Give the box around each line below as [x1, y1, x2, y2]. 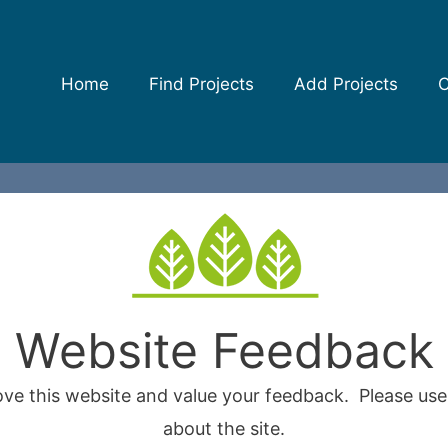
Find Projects [148, 74, 254, 94]
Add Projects [293, 74, 398, 94]
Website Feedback [14, 321, 434, 380]
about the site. [163, 418, 285, 439]
